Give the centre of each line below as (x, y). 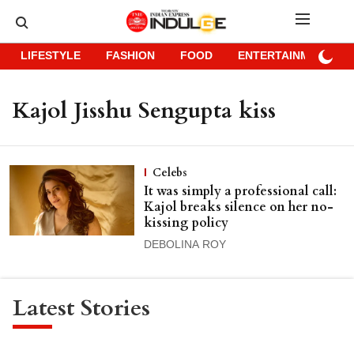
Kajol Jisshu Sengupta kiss (144, 111)
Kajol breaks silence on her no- (238, 207)
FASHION (130, 56)
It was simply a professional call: (240, 191)
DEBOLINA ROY (185, 245)
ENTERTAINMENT (285, 56)
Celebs (169, 173)
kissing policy (186, 223)
